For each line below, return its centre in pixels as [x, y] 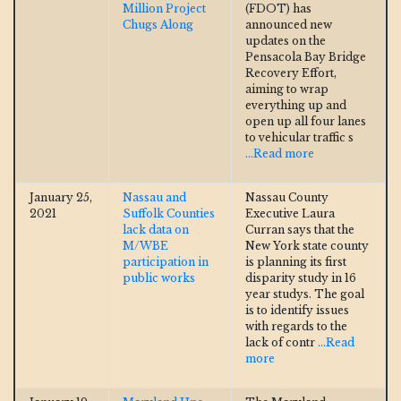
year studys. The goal [305, 294]
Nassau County [287, 197]
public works [159, 277]
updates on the [286, 40]
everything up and [296, 105]
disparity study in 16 [301, 277]
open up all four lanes [306, 121]
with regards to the [296, 326]
